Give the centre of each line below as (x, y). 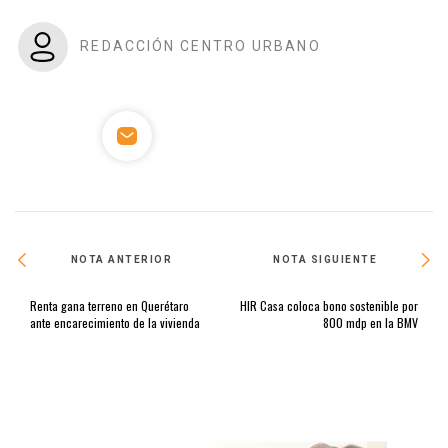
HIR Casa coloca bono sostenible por (329, 305)
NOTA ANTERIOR (121, 260)
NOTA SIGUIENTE (325, 260)
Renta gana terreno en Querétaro (109, 305)
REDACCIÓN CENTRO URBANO (200, 45)
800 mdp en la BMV (370, 322)
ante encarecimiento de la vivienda (115, 322)
